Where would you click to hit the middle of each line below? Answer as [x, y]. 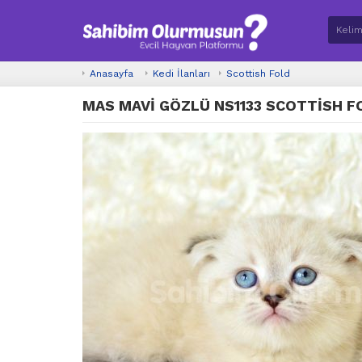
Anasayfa [112, 73]
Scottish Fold [258, 73]
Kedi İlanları [181, 73]
